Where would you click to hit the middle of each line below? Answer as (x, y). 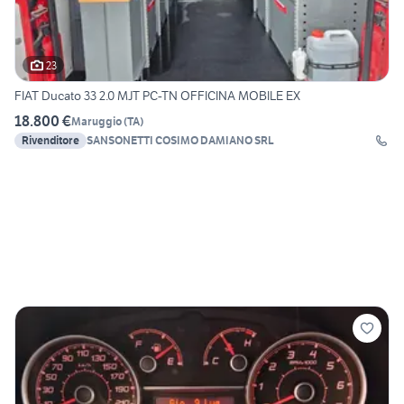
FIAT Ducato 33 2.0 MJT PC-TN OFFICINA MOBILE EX (158, 96)
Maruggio (96, 121)
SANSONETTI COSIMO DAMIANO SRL (180, 141)
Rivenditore (50, 141)
